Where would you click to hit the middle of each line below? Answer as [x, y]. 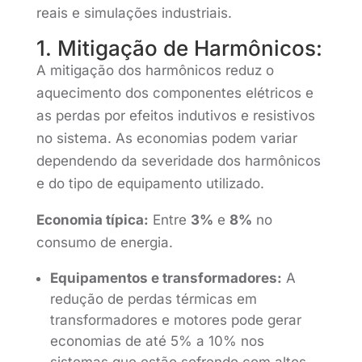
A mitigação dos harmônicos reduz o [155, 70]
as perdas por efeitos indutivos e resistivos [175, 116]
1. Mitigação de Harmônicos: [179, 48]
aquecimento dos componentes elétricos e [175, 93]
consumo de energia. [104, 242]
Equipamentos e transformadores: [166, 278]
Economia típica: [92, 220]
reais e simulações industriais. [134, 13]
